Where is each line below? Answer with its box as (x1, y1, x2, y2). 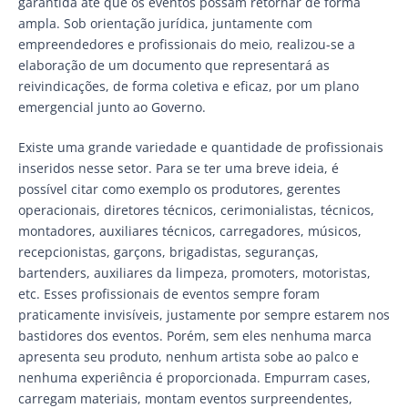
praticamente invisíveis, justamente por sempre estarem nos (18, 305, 390, 323)
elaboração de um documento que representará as (18, 56, 330, 74)
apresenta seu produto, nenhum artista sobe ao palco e (18, 347, 359, 365)
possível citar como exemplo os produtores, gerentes (18, 179, 341, 198)
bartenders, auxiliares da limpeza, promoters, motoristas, (18, 263, 371, 281)
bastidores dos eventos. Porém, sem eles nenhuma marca (18, 326, 372, 344)
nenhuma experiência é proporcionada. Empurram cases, (18, 368, 371, 386)
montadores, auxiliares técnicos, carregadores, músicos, (18, 221, 362, 240)
